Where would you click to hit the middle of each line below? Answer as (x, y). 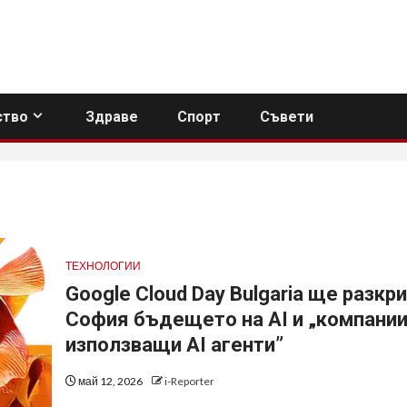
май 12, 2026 (110, 381)
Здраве (112, 117)
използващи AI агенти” (174, 344)
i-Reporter (189, 381)
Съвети (287, 117)
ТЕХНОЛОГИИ (103, 265)
